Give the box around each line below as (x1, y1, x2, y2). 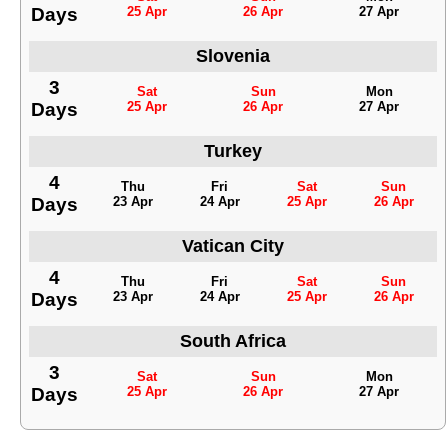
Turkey (204, 140, 262, 161)
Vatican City (182, 235, 284, 256)
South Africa (180, 330, 286, 351)
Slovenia (196, 45, 270, 66)
